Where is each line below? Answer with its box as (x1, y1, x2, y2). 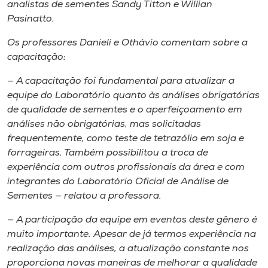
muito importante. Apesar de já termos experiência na (7, 229, 256, 239)
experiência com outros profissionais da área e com (7, 162, 245, 172)
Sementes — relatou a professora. (7, 191, 162, 201)
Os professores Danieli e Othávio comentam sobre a (7, 38, 248, 48)
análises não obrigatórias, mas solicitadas (7, 119, 201, 129)
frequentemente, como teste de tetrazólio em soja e (7, 133, 244, 144)
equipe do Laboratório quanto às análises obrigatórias (7, 90, 260, 100)
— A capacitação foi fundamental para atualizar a (7, 76, 234, 86)
